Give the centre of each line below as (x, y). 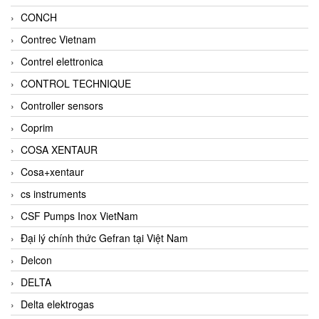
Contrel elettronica (62, 61)
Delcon (36, 260)
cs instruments (53, 193)
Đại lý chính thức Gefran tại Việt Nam (104, 237)
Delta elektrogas (57, 304)
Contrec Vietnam (58, 39)
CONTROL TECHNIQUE (76, 83)
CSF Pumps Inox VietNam (79, 215)
